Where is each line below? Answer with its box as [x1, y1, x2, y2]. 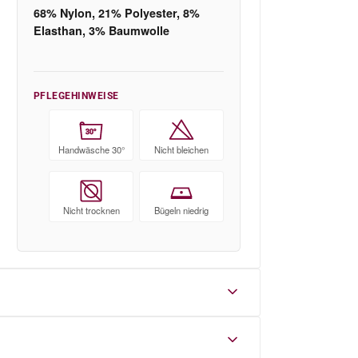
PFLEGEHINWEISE [34, 89, 119, 102]
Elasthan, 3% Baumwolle [34, 22, 169, 39]
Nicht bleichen [153, 142, 209, 156]
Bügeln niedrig [153, 204, 209, 217]
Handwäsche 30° [58, 142, 125, 156]
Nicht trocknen [62, 204, 120, 217]
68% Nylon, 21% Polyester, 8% [34, 5, 200, 22]
